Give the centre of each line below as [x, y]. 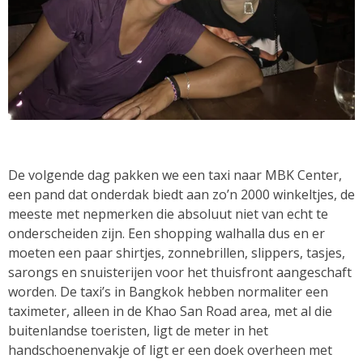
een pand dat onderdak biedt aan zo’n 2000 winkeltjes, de [181, 194]
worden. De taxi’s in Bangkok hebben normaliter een [168, 291]
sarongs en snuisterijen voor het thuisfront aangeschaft [180, 272]
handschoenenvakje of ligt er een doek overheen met [170, 350]
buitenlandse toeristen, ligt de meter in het [138, 330]
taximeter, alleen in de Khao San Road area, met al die [170, 311]
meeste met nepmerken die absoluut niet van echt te [168, 214]
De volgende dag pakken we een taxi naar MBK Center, [175, 175]
